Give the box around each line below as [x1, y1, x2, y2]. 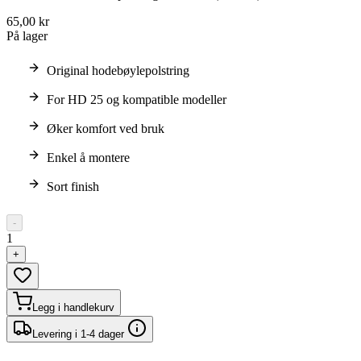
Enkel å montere [47, 151, 130, 164]
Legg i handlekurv [32, 301, 114, 313]
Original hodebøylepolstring [47, 64, 189, 77]
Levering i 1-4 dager [32, 328, 127, 340]
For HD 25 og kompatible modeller [47, 93, 226, 106]
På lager [6, 29, 48, 43]
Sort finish [47, 180, 99, 193]
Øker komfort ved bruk [47, 122, 164, 135]
